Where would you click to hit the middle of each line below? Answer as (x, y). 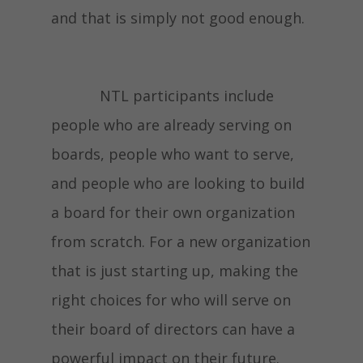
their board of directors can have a (173, 329)
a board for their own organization (173, 212)
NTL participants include (162, 96)
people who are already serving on (171, 125)
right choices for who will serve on (171, 300)
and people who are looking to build (177, 183)
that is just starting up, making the (174, 271)
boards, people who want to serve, (172, 154)
